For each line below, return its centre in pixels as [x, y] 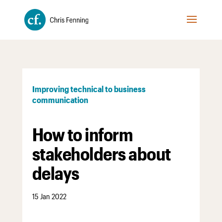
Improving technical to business [89, 89]
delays [55, 173]
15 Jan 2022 [49, 196]
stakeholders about [101, 154]
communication [60, 100]
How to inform [83, 134]
